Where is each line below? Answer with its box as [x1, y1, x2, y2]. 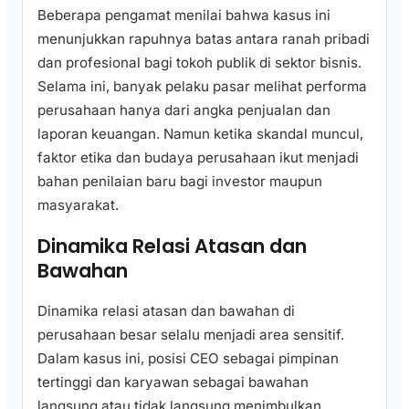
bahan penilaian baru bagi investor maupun [37, 173, 322, 191]
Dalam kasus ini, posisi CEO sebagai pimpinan [37, 349, 339, 367]
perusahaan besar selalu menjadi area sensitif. [37, 325, 344, 343]
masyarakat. [37, 196, 119, 215]
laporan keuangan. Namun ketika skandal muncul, [37, 125, 363, 143]
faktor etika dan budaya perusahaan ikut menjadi [37, 149, 359, 167]
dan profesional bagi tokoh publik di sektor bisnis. [37, 54, 362, 72]
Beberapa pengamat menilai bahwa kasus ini [37, 6, 330, 25]
